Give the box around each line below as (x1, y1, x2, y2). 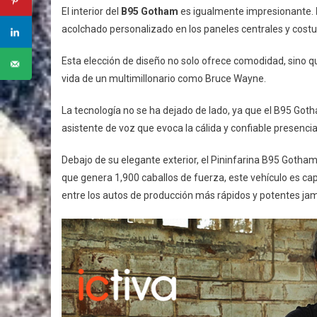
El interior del (62, 6, 121, 18)
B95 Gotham (121, 6, 178, 18)
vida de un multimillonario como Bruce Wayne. (62, 73, 266, 85)
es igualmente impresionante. (178, 6, 316, 18)
